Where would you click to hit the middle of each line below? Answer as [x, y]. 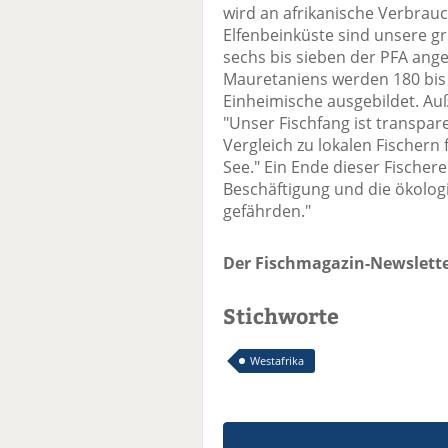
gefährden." [267, 211]
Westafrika [277, 361]
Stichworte [281, 316]
